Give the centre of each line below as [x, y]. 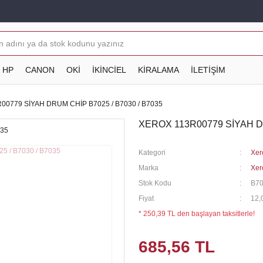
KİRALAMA [158, 70]
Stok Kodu [155, 183]
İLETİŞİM [208, 70]
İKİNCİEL [109, 70]
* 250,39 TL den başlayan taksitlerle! [197, 214]
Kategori [152, 153]
